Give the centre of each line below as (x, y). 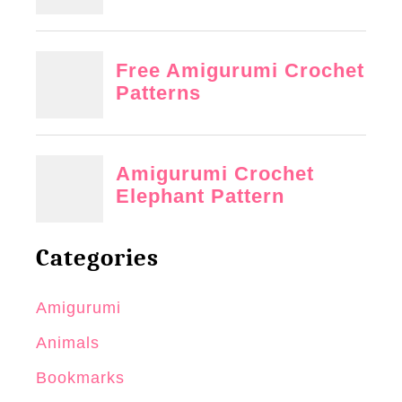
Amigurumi (79, 307)
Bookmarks (80, 377)
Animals (68, 342)
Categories (97, 258)
